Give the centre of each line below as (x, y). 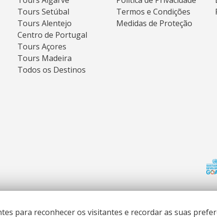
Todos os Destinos (52, 70)
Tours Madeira (45, 58)
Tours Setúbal (44, 12)
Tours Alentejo (45, 23)
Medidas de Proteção (154, 23)
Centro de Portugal (53, 35)
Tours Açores (42, 46)
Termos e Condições (153, 12)
